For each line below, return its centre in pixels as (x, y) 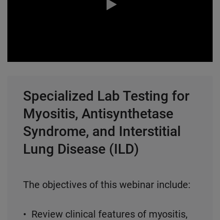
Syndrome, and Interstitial (102, 131)
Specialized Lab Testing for (106, 96)
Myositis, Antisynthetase (98, 114)
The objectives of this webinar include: (107, 185)
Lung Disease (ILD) (81, 149)
